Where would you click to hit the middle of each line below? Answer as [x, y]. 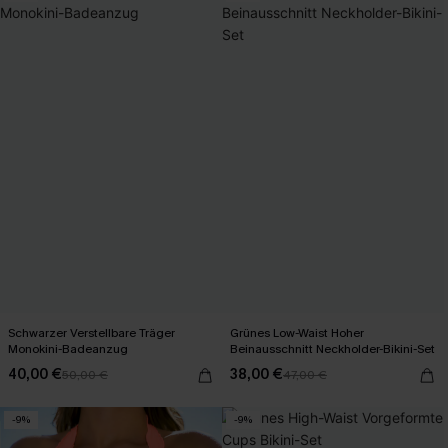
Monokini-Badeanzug [68, 348]
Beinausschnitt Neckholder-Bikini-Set [332, 348]
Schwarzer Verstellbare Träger [91, 332]
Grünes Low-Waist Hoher [297, 332]
